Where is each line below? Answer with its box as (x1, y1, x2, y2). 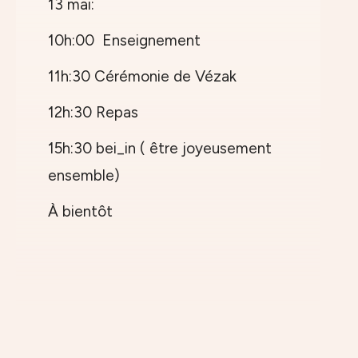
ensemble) (48, 166, 120, 185)
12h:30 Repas (48, 103, 138, 122)
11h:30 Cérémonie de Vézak (48, 67, 237, 86)
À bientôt (48, 202, 113, 221)
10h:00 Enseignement (48, 31, 201, 50)
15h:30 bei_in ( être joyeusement (48, 139, 272, 158)
